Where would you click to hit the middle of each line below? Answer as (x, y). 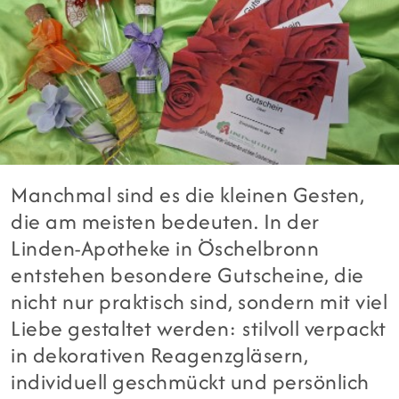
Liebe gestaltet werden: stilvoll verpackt (199, 329)
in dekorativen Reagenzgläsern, (160, 355)
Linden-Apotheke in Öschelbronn (165, 248)
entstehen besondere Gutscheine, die (187, 275)
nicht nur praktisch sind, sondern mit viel (199, 302)
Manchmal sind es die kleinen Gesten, (188, 195)
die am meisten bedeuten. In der (165, 222)
